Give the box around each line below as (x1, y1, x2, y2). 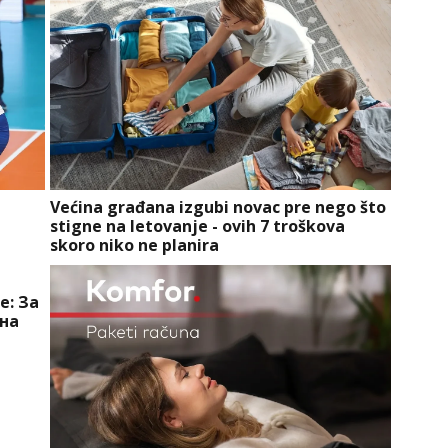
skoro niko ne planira (49, 233, 219, 256)
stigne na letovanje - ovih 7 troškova (49, 214, 345, 237)
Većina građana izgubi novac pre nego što (49, 195, 386, 218)
